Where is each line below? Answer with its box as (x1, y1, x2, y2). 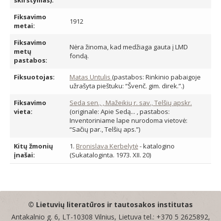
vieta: (14, 107, 33, 116)
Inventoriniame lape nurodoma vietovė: (70, 116, 187, 125)
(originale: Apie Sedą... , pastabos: (70, 107, 170, 116)
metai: (14, 21, 35, 30)
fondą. (70, 51, 89, 60)
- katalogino (138, 142, 175, 150)
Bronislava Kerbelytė (76, 142, 138, 150)
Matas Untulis (70, 73, 112, 81)
